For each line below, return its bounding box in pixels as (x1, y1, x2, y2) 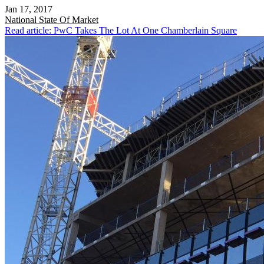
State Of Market (39, 15, 98, 25)
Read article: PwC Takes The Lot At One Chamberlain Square (5, 25, 237, 36)
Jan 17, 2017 (5, 4, 52, 15)
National (5, 15, 39, 25)
